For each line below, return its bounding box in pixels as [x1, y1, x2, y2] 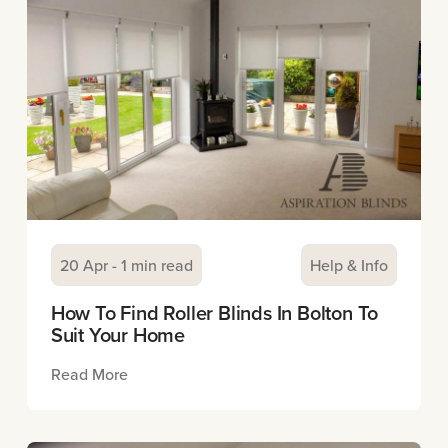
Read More [50, 363, 128, 386]
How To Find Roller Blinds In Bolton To [50, 298, 379, 328]
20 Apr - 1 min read [59, 254, 193, 277]
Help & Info [310, 254, 389, 277]
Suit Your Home [50, 320, 186, 350]
